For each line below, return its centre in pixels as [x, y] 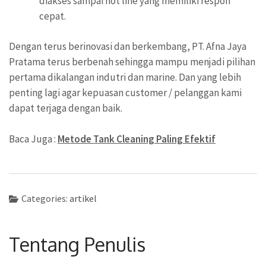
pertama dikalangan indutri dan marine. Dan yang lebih [125, 77]
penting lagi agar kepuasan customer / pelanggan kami [125, 93]
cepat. [53, 16]
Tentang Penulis [77, 245]
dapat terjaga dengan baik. [66, 108]
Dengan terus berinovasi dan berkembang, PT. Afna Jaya [128, 47]
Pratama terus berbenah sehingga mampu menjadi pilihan [132, 62]
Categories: [45, 199]
